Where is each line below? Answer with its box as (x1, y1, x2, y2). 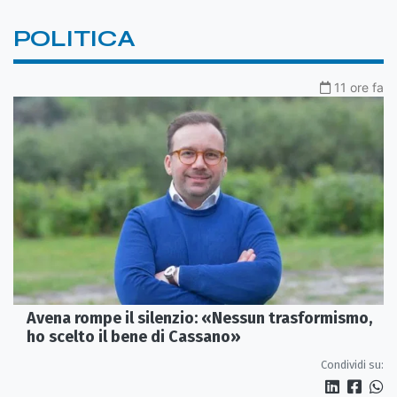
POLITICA (13, 25, 136, 53)
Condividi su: (321, 358, 384, 372)
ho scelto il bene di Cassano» (27, 327, 241, 347)
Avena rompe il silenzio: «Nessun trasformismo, (27, 308, 372, 329)
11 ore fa (334, 80, 384, 96)
